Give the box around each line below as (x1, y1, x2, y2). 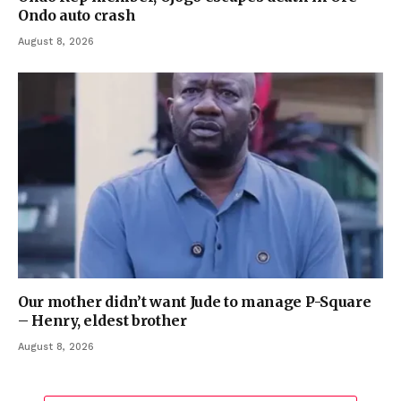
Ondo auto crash (18, 6, 136, 25)
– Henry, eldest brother (18, 311, 187, 329)
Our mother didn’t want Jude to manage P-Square (18, 292, 371, 311)
